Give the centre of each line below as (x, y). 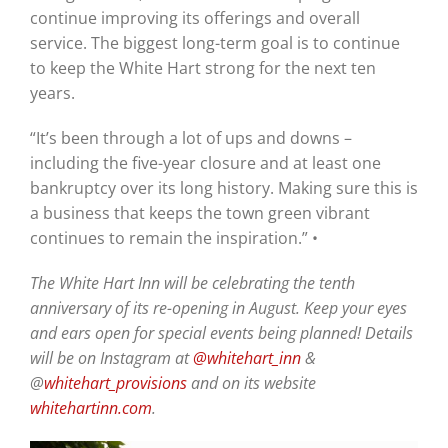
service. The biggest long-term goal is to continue (214, 42)
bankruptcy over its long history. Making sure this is (223, 187)
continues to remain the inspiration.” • (173, 237)
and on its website (251, 382)
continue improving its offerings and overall (194, 17)
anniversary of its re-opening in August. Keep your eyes (218, 307)
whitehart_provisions (115, 382)
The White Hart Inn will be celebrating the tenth (192, 282)
